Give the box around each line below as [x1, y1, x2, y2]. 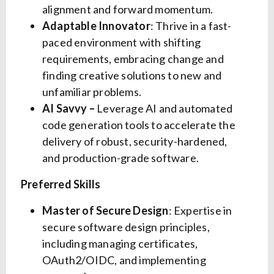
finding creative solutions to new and [42, 68, 222, 83]
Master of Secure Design [42, 204, 169, 218]
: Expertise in [168, 204, 232, 218]
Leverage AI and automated [95, 102, 233, 116]
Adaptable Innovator [42, 19, 150, 33]
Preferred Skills [21, 177, 101, 191]
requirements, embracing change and [42, 52, 224, 66]
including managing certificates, [42, 237, 198, 251]
